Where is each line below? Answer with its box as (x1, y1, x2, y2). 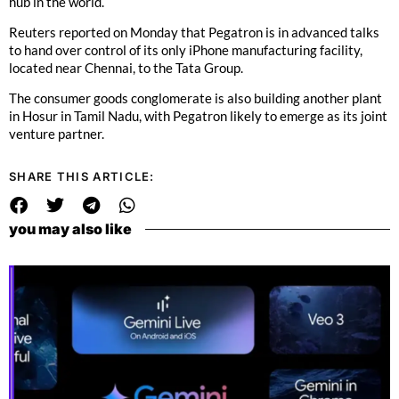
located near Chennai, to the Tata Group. (9, 59, 243, 76)
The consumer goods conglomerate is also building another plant (9, 90, 382, 107)
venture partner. (9, 126, 104, 142)
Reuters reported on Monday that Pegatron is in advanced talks (9, 23, 379, 40)
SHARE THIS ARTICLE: (9, 169, 155, 184)
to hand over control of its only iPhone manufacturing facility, (9, 41, 362, 58)
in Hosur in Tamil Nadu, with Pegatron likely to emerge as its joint (9, 108, 387, 125)
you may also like (9, 220, 132, 239)
